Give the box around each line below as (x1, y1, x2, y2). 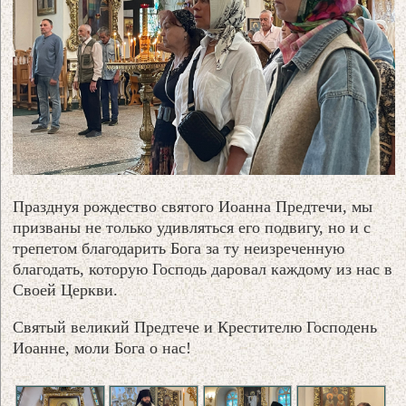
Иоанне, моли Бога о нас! (13, 338, 192, 357)
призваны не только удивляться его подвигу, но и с (13, 217, 372, 237)
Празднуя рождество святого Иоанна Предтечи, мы (13, 197, 373, 216)
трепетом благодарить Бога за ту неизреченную (13, 238, 345, 257)
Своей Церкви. (13, 280, 119, 299)
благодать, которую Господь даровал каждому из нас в (13, 259, 393, 278)
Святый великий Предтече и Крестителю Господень (13, 317, 378, 336)
